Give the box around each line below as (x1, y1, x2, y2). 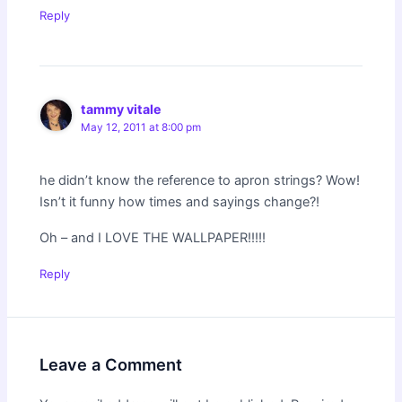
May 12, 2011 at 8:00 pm (81, 121, 202, 135)
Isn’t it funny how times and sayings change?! (39, 193, 320, 210)
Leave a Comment (39, 354, 183, 374)
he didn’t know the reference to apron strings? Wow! (39, 171, 361, 188)
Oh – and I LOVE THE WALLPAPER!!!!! (39, 229, 267, 246)
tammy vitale (81, 101, 162, 118)
